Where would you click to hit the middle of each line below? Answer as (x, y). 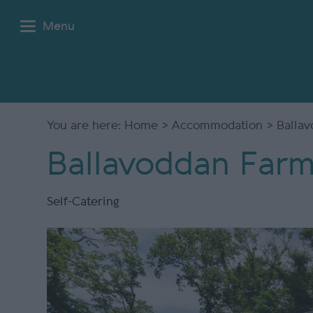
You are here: (86, 125)
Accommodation (218, 125)
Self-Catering (83, 202)
